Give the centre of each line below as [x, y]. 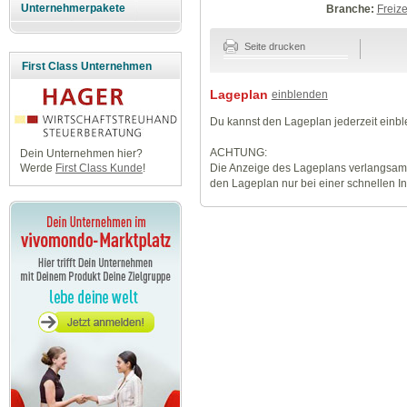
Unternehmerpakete [74, 9]
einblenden [299, 94]
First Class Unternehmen [87, 67]
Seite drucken [273, 46]
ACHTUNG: [238, 153]
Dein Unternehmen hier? [81, 154]
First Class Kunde [99, 169]
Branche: [350, 10]
